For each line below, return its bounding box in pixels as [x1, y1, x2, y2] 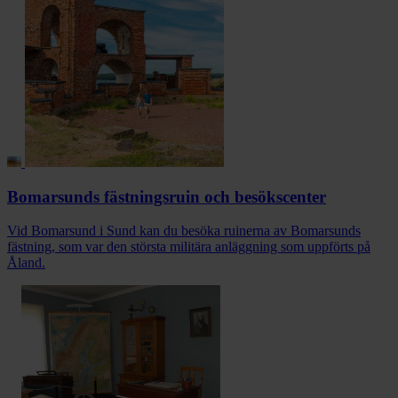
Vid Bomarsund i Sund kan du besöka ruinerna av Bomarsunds [7, 223, 361, 239]
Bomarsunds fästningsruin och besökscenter [7, 187, 326, 206]
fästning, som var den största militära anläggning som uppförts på [7, 239, 370, 255]
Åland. [7, 255, 45, 271]
